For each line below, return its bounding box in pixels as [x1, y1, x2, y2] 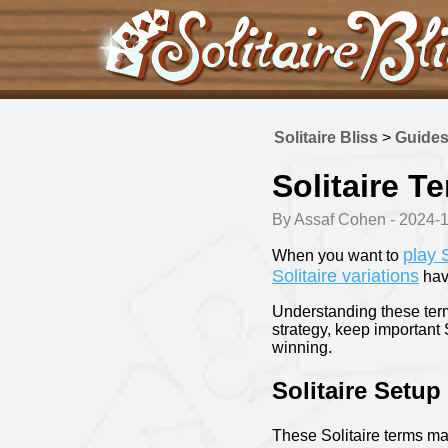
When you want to [272, 247, 403, 265]
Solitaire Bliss [274, 129, 378, 146]
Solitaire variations [272, 266, 419, 287]
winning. [272, 339, 332, 357]
